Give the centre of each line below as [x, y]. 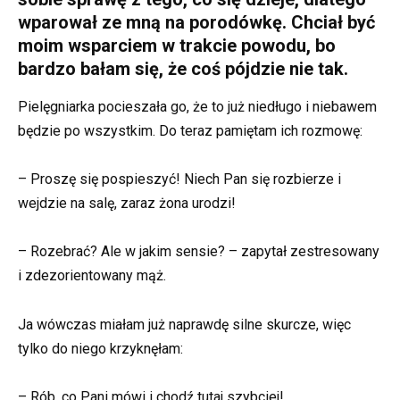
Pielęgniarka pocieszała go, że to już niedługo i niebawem [197, 106]
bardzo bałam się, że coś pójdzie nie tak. [183, 68]
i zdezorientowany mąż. [92, 276]
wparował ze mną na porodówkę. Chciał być [196, 22]
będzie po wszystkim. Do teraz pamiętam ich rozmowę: [190, 130]
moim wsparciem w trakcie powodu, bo [177, 45]
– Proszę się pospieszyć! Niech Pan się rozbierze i [179, 179]
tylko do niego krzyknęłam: [100, 348]
